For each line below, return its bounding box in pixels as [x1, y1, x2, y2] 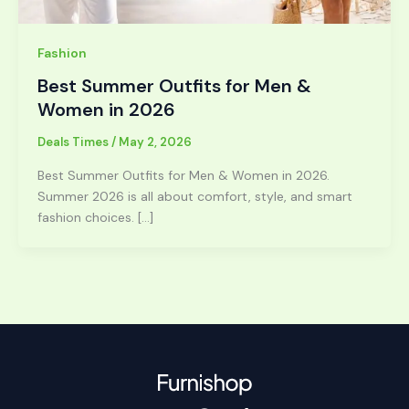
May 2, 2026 [119, 134, 192, 151]
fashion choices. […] [37, 208, 153, 225]
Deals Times [37, 134, 111, 151]
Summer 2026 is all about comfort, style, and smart [37, 187, 352, 204]
